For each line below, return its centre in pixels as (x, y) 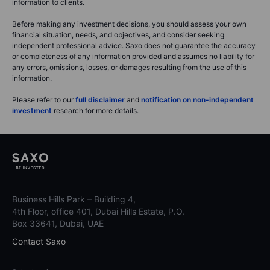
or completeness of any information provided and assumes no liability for (133, 57)
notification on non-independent (197, 100)
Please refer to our (44, 100)
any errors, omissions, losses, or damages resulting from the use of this (129, 67)
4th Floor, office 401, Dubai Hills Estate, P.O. (98, 211)
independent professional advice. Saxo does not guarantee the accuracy (134, 46)
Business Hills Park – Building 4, (74, 199)
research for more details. (95, 111)
